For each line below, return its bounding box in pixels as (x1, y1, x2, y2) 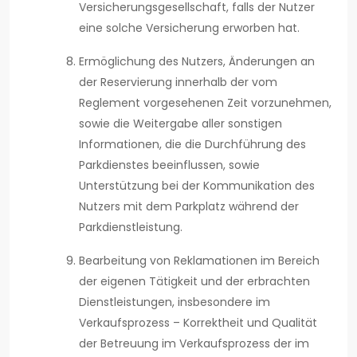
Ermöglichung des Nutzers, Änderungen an (79, 53, 315, 70)
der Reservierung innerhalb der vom (79, 74, 277, 91)
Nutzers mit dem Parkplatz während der (79, 198, 299, 215)
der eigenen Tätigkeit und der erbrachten (79, 273, 310, 290)
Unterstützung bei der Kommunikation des (79, 178, 315, 194)
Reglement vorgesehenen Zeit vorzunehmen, (79, 95, 331, 112)
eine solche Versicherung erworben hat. (79, 20, 300, 37)
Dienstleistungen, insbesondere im (79, 294, 270, 311)
